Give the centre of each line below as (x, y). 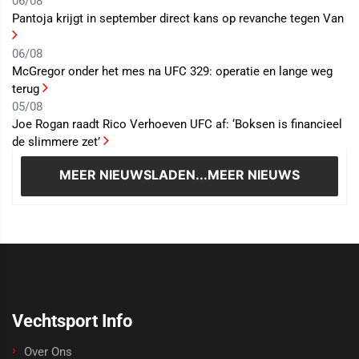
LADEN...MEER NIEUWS (226, 175)
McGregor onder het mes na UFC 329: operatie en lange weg (172, 72)
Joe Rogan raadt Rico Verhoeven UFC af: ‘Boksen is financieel (177, 125)
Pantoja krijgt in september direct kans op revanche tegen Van (178, 19)
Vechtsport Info (72, 321)
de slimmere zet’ (58, 142)
